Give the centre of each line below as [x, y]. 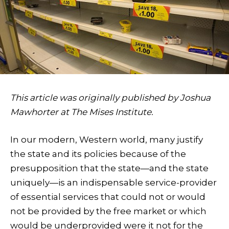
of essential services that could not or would [108, 197]
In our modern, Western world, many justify [107, 140]
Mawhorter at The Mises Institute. [83, 112]
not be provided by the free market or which [108, 211]
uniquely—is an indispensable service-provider [113, 183]
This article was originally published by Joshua [110, 98]
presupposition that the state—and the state [109, 168]
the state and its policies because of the [98, 154]
